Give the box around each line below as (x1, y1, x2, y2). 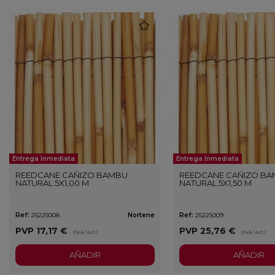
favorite (149, 17, 165, 30)
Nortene (127, 211, 155, 220)
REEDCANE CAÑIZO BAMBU (15, 170, 128, 180)
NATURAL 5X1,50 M (179, 178, 252, 188)
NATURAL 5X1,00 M (15, 178, 89, 188)
